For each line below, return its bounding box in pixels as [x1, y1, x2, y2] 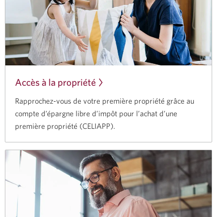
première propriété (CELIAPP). [15, 122, 115, 131]
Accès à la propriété [15, 77, 96, 88]
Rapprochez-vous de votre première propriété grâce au [15, 96, 194, 106]
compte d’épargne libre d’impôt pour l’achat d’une [15, 109, 177, 118]
